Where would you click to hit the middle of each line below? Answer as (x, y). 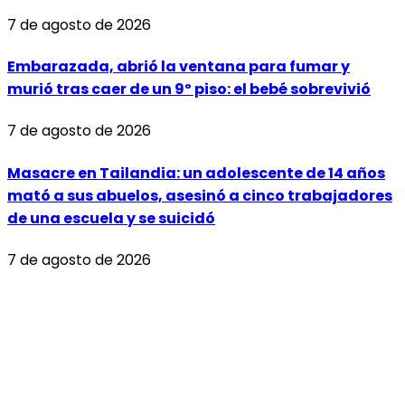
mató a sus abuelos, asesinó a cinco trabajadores (200, 195)
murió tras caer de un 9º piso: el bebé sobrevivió (189, 89)
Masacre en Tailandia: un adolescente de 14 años (196, 173)
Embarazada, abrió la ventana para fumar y (179, 67)
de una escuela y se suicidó (111, 218)
